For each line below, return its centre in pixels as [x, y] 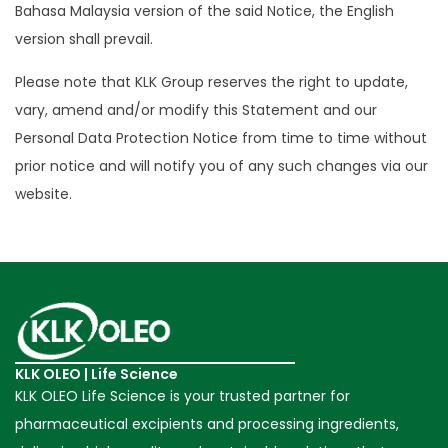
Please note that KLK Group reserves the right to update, [211, 81]
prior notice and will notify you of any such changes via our [221, 165]
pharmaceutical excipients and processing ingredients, [207, 424]
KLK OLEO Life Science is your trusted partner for [182, 396]
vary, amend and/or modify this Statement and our [196, 109]
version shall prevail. [86, 39]
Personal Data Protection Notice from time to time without [221, 137]
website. [43, 193]
